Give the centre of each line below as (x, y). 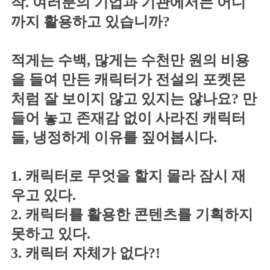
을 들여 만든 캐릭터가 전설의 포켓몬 (128, 79)
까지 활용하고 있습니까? (90, 21)
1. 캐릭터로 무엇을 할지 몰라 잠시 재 (128, 176)
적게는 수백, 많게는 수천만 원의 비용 (130, 60)
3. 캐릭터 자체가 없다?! (86, 253)
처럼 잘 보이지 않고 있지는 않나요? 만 (134, 99)
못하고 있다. (51, 234)
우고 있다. (43, 195)
